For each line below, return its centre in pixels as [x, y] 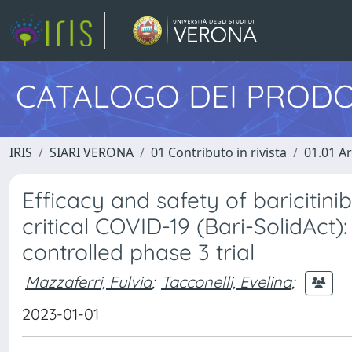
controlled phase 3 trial [138, 252]
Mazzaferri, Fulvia [88, 281]
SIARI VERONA [92, 152]
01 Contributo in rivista [219, 152]
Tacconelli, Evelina [226, 281]
